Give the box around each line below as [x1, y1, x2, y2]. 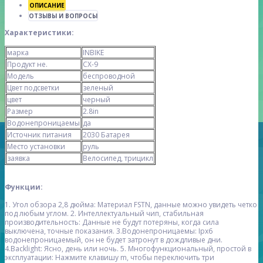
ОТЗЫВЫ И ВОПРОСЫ [29, 12, 97, 21]
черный [83, 95, 110, 105]
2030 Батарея [83, 130, 130, 140]
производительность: [5, 217, 80, 228]
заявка [7, 153, 30, 164]
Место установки [7, 141, 65, 152]
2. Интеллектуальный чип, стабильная [70, 208, 204, 219]
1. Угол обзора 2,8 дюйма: [5, 200, 96, 210]
